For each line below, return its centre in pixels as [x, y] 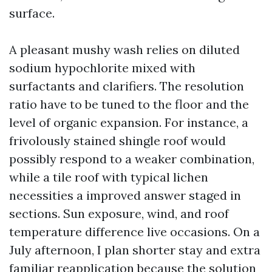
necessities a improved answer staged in [125, 195]
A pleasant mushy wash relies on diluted [124, 49]
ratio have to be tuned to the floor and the [129, 104]
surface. [32, 13]
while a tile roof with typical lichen [109, 177]
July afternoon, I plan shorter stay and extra [135, 250]
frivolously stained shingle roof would [117, 141]
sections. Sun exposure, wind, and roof [119, 213]
